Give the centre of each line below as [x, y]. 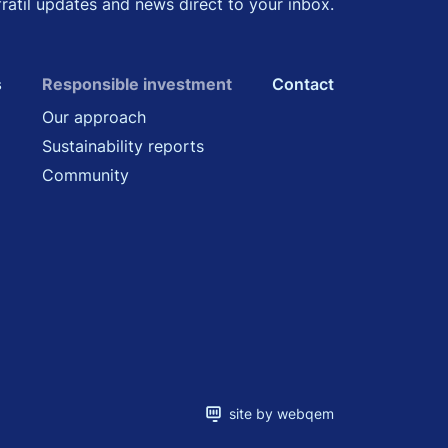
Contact [302, 84]
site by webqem [278, 414]
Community [86, 175]
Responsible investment [137, 84]
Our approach [94, 117]
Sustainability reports [123, 146]
